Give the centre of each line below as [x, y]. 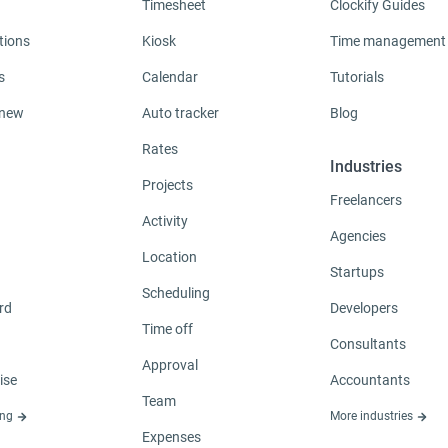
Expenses [171, 437]
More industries [373, 416]
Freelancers [366, 200]
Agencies [358, 236]
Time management [388, 41]
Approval [170, 365]
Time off [167, 329]
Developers [364, 308]
